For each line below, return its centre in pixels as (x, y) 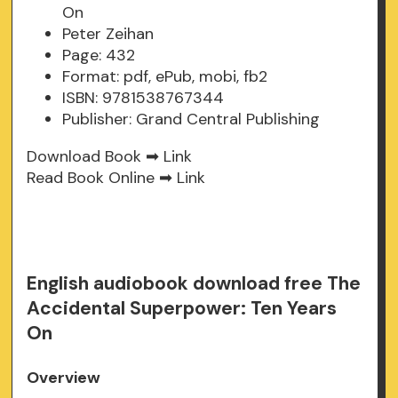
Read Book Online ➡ (102, 178)
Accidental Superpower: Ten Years (182, 309)
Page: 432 (99, 56)
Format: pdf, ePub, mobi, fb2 (165, 77)
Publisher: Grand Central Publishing (191, 119)
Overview (64, 378)
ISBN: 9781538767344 (143, 98)
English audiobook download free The (194, 284)
